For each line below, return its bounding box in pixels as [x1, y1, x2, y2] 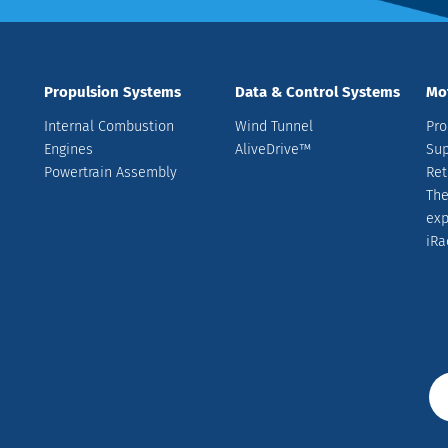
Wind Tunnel [234, 117, 313, 135]
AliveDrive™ [234, 140, 311, 158]
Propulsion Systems [44, 82, 182, 101]
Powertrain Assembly [44, 163, 178, 181]
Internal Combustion [44, 117, 175, 135]
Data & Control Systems [234, 82, 400, 101]
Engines [44, 140, 94, 158]
